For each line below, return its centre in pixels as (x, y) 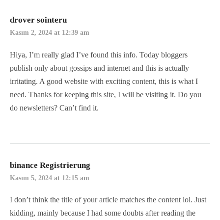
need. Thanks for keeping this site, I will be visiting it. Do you (106, 94)
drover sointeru (38, 20)
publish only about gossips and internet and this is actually (99, 68)
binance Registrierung (50, 165)
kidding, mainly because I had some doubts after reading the (103, 213)
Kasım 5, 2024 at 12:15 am (50, 178)
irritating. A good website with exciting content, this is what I (104, 81)
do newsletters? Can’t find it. (54, 108)
